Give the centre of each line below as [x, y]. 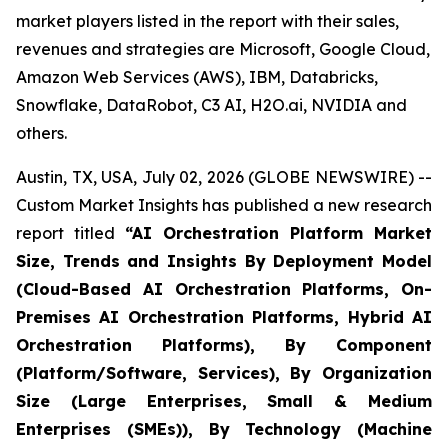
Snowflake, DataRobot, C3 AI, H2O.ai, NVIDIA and [211, 105]
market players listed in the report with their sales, [207, 21]
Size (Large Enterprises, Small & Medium [224, 401]
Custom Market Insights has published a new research [224, 205]
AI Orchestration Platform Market [282, 233]
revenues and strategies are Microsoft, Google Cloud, [223, 49]
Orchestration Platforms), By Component [224, 345]
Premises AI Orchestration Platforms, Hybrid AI [224, 317]
